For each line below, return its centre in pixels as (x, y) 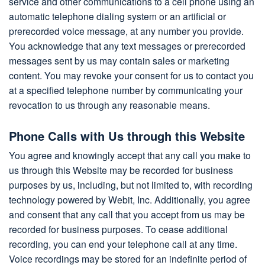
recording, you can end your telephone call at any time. (123, 244)
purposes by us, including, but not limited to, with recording (131, 185)
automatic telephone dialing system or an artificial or (117, 16)
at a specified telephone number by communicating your (126, 90)
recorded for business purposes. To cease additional (118, 229)
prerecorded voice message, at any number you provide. (126, 31)
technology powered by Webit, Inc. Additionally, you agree (130, 200)
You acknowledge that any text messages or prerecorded (127, 46)
